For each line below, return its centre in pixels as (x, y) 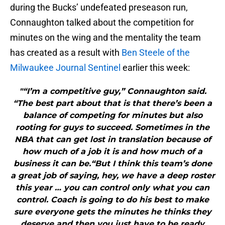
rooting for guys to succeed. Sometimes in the (113, 128)
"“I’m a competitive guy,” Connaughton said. (113, 91)
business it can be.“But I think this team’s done (113, 164)
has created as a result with (66, 53)
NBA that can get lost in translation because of (113, 140)
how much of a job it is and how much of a (113, 152)
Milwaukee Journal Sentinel (65, 68)
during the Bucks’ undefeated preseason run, (99, 8)
